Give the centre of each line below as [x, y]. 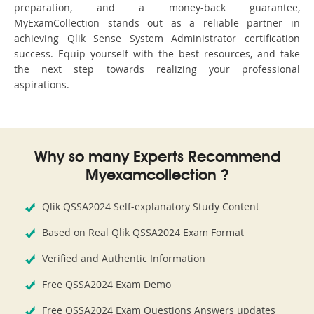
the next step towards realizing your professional [157, 69]
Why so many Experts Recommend [157, 158]
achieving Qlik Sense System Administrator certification [157, 39]
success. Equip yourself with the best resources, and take [157, 54]
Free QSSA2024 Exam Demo [107, 285]
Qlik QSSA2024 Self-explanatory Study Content [151, 207]
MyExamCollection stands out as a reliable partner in [157, 23]
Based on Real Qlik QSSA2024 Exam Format [143, 233]
